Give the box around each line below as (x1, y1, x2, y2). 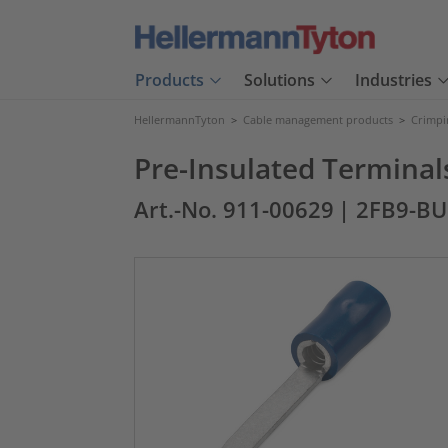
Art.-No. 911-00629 (134, 195, 334, 224)
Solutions (244, 69, 315, 92)
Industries (355, 69, 432, 92)
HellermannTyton (134, 112, 225, 127)
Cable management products (243, 112, 393, 127)
